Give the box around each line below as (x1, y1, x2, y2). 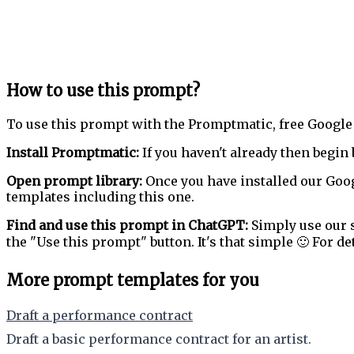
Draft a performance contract (6, 307, 193, 323)
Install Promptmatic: (6, 144, 139, 160)
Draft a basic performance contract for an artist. (6, 330, 311, 347)
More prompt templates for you (6, 269, 259, 290)
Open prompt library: (6, 172, 142, 189)
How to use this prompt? (6, 80, 200, 100)
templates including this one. (6, 188, 194, 205)
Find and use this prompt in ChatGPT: (6, 217, 248, 233)
